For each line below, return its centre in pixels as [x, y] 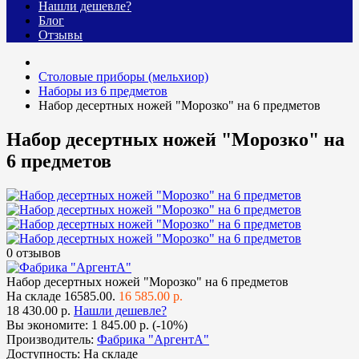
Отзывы [61, 35]
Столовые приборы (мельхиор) [123, 77]
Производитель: [50, 340]
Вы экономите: [49, 325]
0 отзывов [34, 253]
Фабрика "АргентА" [153, 340]
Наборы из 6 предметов [103, 91]
